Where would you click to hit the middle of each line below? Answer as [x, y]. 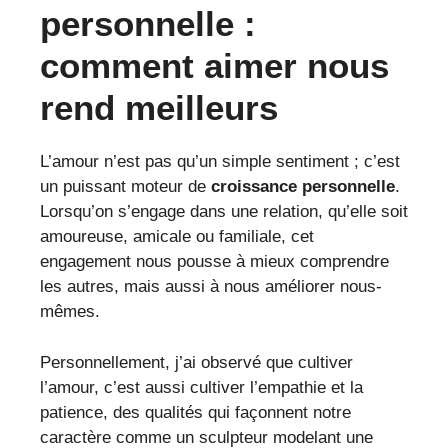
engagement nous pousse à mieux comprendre [214, 262]
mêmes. [70, 312]
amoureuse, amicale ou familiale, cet [177, 237]
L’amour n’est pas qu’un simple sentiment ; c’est [220, 162]
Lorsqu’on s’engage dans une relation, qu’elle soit [224, 212]
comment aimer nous [214, 66]
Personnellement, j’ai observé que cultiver [196, 362]
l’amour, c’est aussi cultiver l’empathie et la [201, 387]
